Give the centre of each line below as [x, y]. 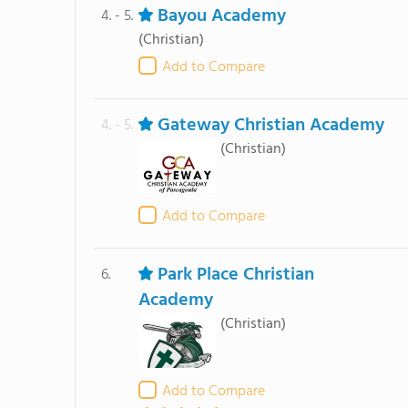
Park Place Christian [235, 275]
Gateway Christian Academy [270, 126]
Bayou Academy [221, 16]
